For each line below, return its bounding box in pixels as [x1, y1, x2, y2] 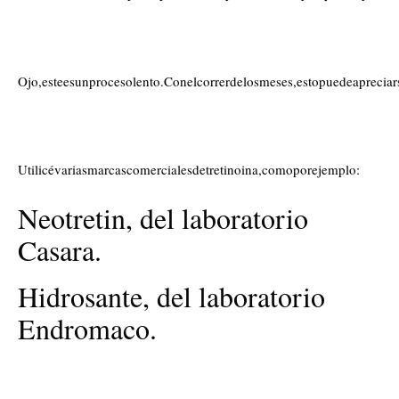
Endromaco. [18, 308, 157, 347]
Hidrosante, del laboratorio [18, 276, 325, 315]
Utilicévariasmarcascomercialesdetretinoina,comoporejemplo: [18, 160, 360, 178]
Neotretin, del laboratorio [18, 198, 308, 237]
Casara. [18, 230, 102, 269]
